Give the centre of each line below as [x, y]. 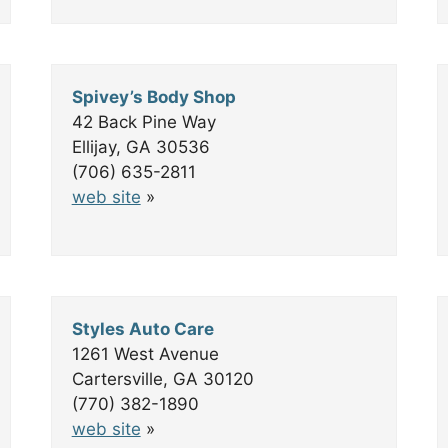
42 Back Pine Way [143, 122]
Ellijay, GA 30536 [140, 147]
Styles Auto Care [142, 329]
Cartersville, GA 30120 [162, 379]
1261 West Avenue [145, 354]
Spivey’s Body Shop [153, 97]
